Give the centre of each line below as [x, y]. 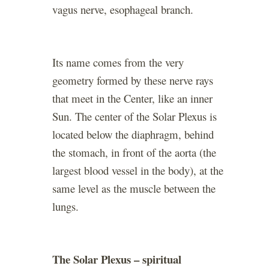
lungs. [65, 207]
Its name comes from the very [118, 62]
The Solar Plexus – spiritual [117, 259]
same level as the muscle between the [134, 189]
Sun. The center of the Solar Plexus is [134, 116]
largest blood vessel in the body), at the [138, 171]
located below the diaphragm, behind [133, 134]
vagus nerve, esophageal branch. [123, 10]
